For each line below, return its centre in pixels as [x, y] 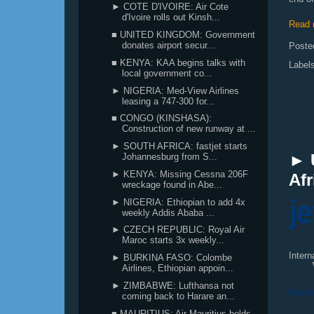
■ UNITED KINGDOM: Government [184, 35]
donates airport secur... [169, 45]
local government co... [168, 73]
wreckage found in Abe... [172, 184]
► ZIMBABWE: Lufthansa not [173, 285]
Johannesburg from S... [170, 157]
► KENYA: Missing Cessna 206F [180, 174]
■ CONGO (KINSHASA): [162, 118]
